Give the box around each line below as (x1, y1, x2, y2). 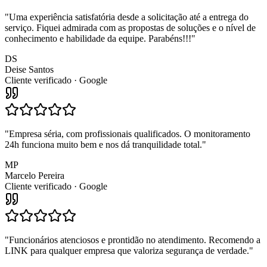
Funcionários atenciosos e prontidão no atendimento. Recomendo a (9, 234, 260, 245)
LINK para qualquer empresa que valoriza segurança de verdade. (5, 245, 249, 256)
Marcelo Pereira (5, 170, 64, 181)
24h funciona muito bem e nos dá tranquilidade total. (5, 139, 202, 150)
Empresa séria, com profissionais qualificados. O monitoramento (9, 128, 250, 139)
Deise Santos (5, 64, 54, 74)
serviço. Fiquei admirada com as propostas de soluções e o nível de (5, 22, 256, 33)
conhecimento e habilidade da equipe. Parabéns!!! (5, 33, 191, 44)
